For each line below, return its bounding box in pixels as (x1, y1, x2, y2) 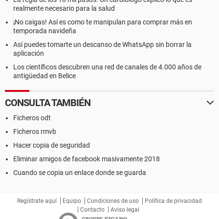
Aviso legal (110, 206, 139, 213)
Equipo (63, 197, 81, 204)
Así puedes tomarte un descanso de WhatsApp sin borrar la (13, 41, 192, 48)
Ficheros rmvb (13, 128, 56, 135)
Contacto (80, 206, 105, 213)
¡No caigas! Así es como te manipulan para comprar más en (13, 18, 192, 26)
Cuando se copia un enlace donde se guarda (13, 169, 146, 176)
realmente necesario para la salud (13, 4, 115, 12)
